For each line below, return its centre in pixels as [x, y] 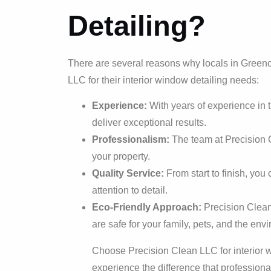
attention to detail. [130, 191]
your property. [121, 157]
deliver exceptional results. [149, 123]
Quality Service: [128, 174]
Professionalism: [131, 140]
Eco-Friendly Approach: [147, 207]
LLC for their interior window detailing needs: [163, 80]
